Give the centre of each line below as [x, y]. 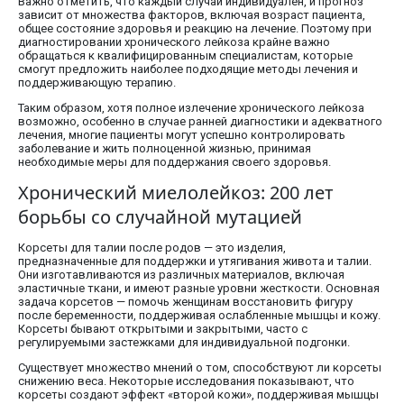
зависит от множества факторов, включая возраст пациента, [192, 15]
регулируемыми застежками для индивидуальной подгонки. [184, 343]
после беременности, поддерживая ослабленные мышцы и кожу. [199, 316]
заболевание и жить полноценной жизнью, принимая [165, 149]
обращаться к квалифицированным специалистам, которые [185, 56]
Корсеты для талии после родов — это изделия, [152, 248]
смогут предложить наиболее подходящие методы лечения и [188, 69]
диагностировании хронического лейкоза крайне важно [174, 42]
